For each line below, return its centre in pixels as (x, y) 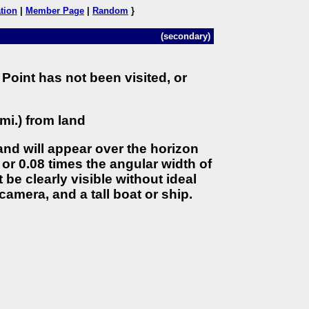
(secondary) (186, 36)
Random (110, 11)
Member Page (55, 11)
